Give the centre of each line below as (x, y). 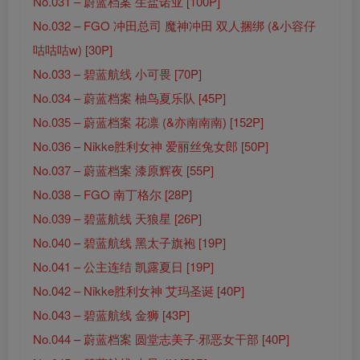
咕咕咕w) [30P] (73, 50)
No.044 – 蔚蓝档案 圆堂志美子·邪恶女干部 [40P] (161, 339)
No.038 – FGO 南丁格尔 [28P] (112, 194)
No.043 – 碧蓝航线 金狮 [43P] (111, 315)
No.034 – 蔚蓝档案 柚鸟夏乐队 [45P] (129, 98)
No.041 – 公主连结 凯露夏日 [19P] (123, 267)
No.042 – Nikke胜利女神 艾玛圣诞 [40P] (139, 291)
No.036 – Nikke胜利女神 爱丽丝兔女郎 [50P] (151, 146)
